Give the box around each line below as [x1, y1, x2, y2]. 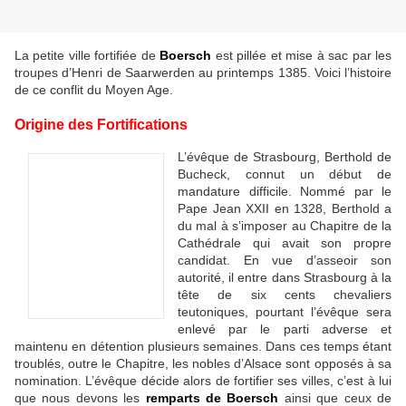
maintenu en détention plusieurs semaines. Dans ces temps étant [14, 338, 391, 353]
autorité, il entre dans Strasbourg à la [178, 269, 391, 285]
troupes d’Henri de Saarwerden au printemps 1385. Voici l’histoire [14, 65, 391, 81]
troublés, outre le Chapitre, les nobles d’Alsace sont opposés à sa [14, 355, 391, 371]
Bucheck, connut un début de [178, 166, 391, 181]
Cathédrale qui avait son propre [178, 235, 391, 250]
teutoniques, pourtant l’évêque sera [178, 304, 391, 319]
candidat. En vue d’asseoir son [178, 252, 391, 267]
